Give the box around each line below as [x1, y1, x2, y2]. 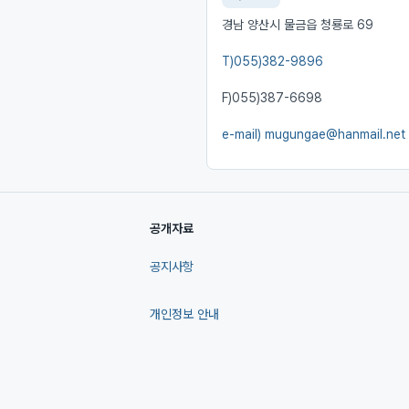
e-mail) [222, 127, 266, 142]
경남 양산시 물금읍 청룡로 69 [222, 17, 374, 32]
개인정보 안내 [150, 306, 219, 321]
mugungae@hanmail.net [265, 127, 406, 142]
